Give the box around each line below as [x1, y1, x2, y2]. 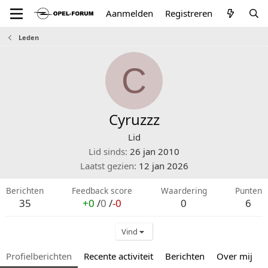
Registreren [165, 7, 213, 19]
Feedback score [72, 185, 133, 196]
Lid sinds [89, 145, 125, 157]
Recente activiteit [84, 250, 153, 262]
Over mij [217, 250, 252, 262]
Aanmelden [106, 7, 154, 19]
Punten [234, 185, 262, 196]
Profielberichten [6, 250, 72, 262]
